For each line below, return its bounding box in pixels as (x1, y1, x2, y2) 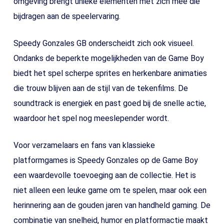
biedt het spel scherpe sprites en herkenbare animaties (13, 68, 207, 78)
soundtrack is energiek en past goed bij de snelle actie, (13, 98, 206, 108)
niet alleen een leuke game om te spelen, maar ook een (13, 185, 206, 195)
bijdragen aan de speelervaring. (13, 11, 120, 21)
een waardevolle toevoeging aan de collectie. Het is (13, 170, 196, 180)
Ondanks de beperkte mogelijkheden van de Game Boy (13, 53, 204, 63)
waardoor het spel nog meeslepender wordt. (13, 113, 169, 123)
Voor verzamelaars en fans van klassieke (13, 140, 155, 150)
